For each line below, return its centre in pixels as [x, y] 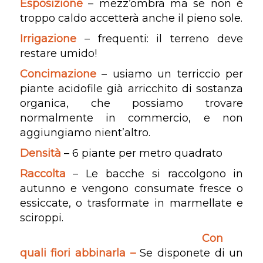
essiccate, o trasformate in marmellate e [131, 203]
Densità [40, 153]
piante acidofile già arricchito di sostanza [131, 88]
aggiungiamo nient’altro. [85, 132]
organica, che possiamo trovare [131, 103]
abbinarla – [107, 253]
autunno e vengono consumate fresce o [131, 188]
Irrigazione [48, 38]
